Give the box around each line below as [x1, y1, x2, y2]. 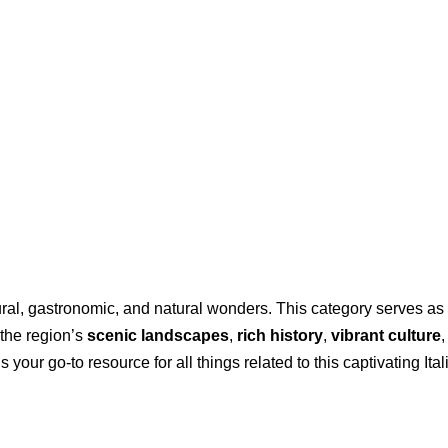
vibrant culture [331, 326, 441, 344]
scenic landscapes [87, 326, 229, 344]
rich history [237, 326, 323, 344]
